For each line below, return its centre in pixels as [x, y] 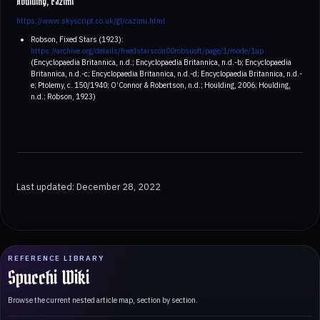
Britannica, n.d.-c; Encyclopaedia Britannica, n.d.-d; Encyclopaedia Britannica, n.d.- [166, 74]
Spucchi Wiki [49, 278]
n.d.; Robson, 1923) [63, 97]
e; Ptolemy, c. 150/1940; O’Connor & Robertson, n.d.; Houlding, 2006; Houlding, [160, 85]
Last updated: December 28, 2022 [89, 187]
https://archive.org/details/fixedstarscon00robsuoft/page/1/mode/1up [147, 51]
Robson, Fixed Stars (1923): [77, 40]
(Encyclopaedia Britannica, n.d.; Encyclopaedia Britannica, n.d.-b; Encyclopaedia [161, 62]
